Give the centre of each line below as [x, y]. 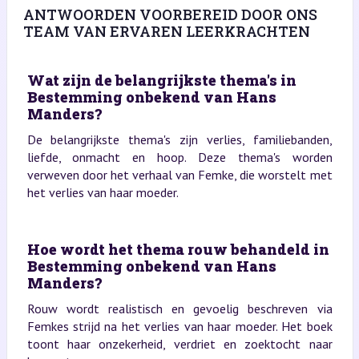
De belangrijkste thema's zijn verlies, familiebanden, [179, 139]
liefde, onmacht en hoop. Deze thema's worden [179, 157]
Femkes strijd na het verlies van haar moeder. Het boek [179, 326]
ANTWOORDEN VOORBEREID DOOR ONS [170, 14]
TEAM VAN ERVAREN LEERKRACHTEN [166, 31]
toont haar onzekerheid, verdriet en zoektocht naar [179, 343]
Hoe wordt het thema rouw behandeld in [178, 249]
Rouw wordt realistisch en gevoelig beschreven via [179, 308]
